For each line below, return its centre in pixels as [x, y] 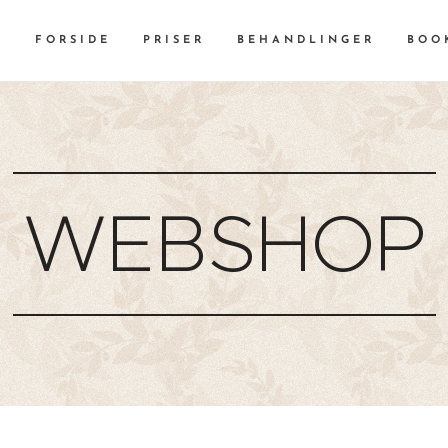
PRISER [174, 40]
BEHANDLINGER [306, 40]
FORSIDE [73, 40]
